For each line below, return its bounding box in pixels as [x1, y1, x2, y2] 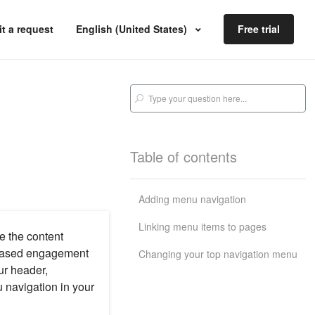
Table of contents [130, 146, 238, 167]
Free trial [238, 22, 280, 36]
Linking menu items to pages [139, 219, 267, 233]
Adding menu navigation [139, 192, 247, 206]
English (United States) [76, 22, 190, 36]
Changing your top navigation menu [139, 247, 298, 261]
